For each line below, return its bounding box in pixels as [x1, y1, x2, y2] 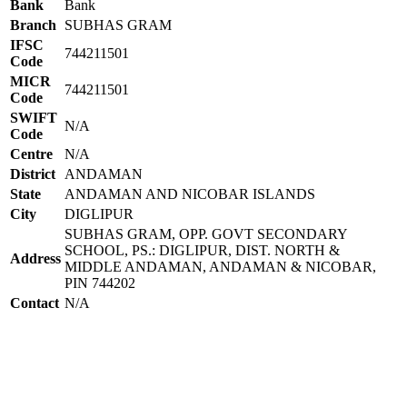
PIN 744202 [65, 274, 135, 291]
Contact [10, 294, 59, 311]
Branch [10, 16, 56, 33]
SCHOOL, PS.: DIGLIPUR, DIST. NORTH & [65, 242, 340, 258]
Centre [10, 145, 53, 162]
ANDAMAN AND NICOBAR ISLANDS [65, 185, 315, 202]
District [10, 165, 55, 182]
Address [10, 250, 61, 266]
